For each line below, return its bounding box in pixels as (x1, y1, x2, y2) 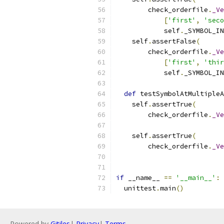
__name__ (124, 173, 164, 182)
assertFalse (152, 37, 196, 45)
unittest (116, 184, 156, 192)
